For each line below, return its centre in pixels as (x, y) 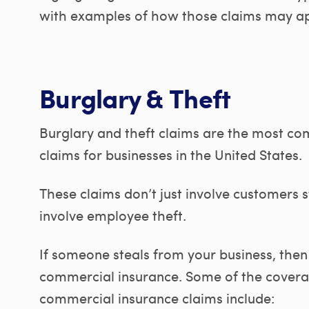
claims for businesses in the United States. (171, 154)
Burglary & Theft (135, 98)
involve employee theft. (113, 215)
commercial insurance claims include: (157, 298)
